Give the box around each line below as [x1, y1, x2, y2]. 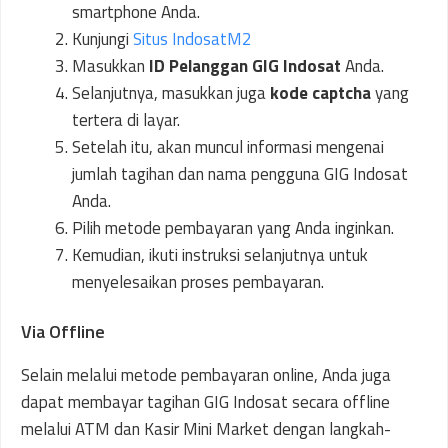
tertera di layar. [72, 106, 180, 133]
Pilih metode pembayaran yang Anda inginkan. [72, 214, 394, 241]
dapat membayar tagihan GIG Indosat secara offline [21, 389, 390, 415]
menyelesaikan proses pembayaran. [72, 268, 324, 295]
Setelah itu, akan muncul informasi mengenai [72, 133, 384, 160]
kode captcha [270, 79, 371, 106]
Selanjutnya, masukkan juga [72, 79, 270, 106]
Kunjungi [72, 25, 133, 52]
